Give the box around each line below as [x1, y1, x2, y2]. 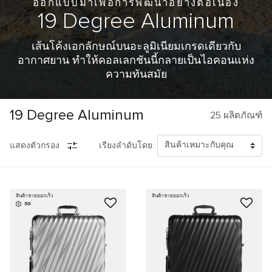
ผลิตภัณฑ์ [221, 110, 262, 120]
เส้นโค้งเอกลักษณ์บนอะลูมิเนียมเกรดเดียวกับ [31, 41, 241, 52]
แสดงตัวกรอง [10, 141, 59, 150]
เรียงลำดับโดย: [98, 141, 154, 150]
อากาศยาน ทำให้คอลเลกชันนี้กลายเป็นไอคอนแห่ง [18, 55, 254, 66]
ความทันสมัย [105, 69, 167, 80]
